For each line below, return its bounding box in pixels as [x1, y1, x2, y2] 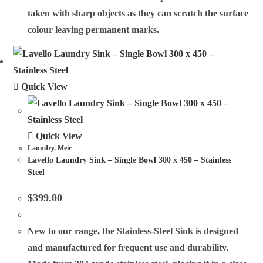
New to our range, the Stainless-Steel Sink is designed [28, 225, 239, 236]
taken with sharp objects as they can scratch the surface [28, 8, 249, 19]
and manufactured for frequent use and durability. [28, 242, 229, 252]
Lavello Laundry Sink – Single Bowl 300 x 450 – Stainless [28, 155, 232, 164]
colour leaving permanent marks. [28, 25, 160, 35]
